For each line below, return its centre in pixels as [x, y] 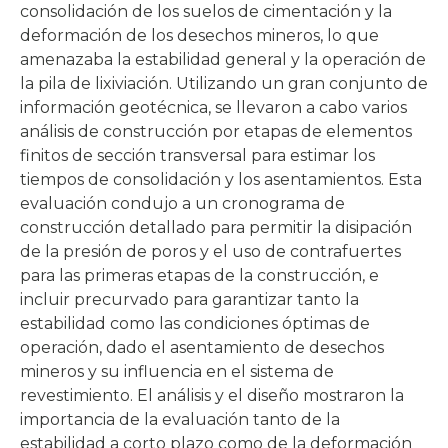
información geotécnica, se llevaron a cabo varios [213, 107]
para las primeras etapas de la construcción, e [199, 275]
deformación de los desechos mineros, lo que [199, 35]
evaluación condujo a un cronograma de [182, 203]
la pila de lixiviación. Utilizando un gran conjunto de [224, 83]
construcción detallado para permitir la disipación [216, 227]
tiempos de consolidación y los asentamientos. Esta [221, 179]
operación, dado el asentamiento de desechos [202, 347]
